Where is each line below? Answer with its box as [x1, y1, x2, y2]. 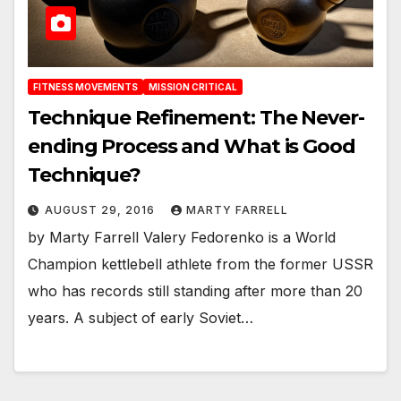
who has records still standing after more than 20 [28, 281, 363, 300]
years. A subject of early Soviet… [28, 308, 253, 327]
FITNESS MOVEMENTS [33, 81, 138, 92]
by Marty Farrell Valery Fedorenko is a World [28, 227, 336, 246]
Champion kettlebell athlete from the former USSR [28, 254, 373, 273]
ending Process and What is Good [28, 133, 355, 158]
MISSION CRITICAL [149, 81, 237, 92]
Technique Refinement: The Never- [28, 105, 364, 130]
